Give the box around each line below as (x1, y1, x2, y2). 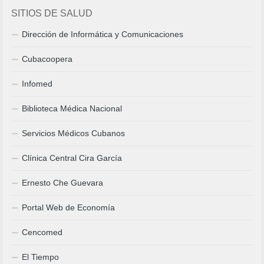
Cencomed (22, 227, 63, 237)
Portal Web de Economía (22, 202, 115, 212)
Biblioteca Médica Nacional (22, 103, 123, 113)
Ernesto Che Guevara (22, 177, 104, 187)
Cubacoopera (22, 54, 73, 64)
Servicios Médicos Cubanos (22, 128, 126, 138)
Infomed (22, 78, 53, 88)
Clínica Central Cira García (22, 153, 123, 163)
